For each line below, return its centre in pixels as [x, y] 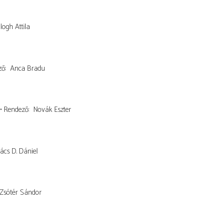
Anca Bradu [27, 68]
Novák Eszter [52, 110]
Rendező [16, 110]
